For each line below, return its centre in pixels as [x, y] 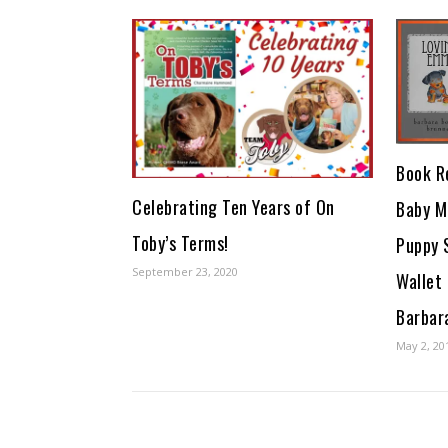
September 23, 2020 [185, 272]
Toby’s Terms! [180, 243]
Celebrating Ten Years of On [233, 207]
